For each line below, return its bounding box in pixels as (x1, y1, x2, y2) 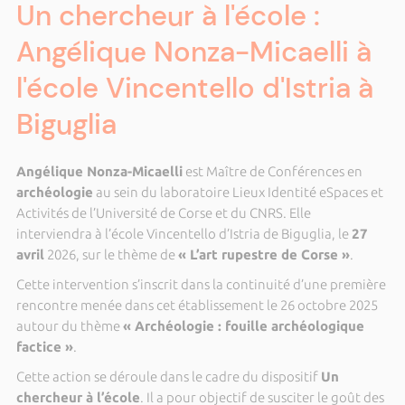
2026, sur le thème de (43, 247, 178, 262)
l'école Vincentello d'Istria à (15, 70, 373, 107)
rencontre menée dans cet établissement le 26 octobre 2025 (15, 297, 378, 313)
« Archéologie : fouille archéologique (122, 318, 364, 334)
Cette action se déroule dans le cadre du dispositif (15, 369, 321, 384)
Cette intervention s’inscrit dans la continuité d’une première (15, 277, 386, 292)
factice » (15, 339, 73, 354)
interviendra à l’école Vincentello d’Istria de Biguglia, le (15, 226, 352, 241)
